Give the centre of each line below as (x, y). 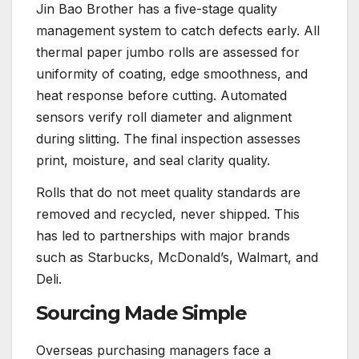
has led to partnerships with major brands (163, 236)
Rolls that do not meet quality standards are (168, 193)
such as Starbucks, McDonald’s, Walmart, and (177, 258)
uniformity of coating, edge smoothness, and (172, 74)
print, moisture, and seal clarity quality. (153, 161)
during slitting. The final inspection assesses (168, 139)
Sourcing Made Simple (141, 313)
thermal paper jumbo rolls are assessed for (168, 52)
